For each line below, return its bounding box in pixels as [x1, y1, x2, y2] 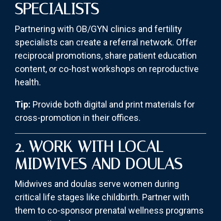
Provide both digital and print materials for [31, 99, 195, 110]
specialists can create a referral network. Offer [15, 37, 197, 48]
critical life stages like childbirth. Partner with [15, 192, 189, 203]
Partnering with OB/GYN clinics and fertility [15, 24, 182, 35]
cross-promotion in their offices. [15, 112, 141, 123]
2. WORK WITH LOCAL [15, 137, 163, 156]
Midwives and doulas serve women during [15, 179, 179, 189]
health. [15, 77, 41, 88]
